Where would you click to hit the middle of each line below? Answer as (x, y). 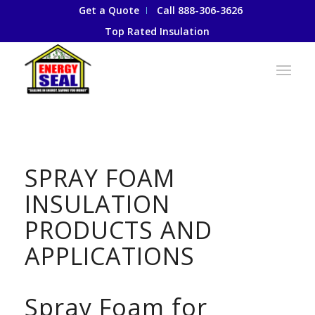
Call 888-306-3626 (200, 10)
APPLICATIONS (109, 256)
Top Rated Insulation (157, 31)
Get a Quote (109, 10)
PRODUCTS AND (118, 230)
